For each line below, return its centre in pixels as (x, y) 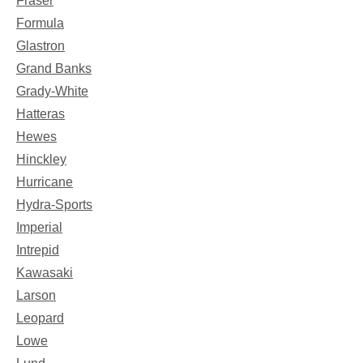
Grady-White (52, 91)
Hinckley (41, 159)
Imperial (39, 227)
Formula (40, 23)
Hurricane (45, 181)
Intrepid (38, 250)
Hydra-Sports (54, 204)
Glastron (41, 45)
